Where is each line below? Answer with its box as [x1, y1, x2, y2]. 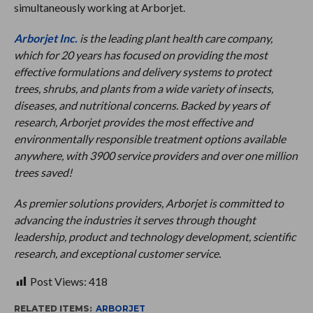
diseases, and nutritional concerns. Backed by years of [13, 98, 269, 112]
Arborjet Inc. [13, 31, 78, 45]
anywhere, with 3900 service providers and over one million [13, 148, 298, 162]
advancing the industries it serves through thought [13, 212, 256, 226]
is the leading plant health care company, [77, 31, 272, 45]
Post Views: [29, 274, 87, 288]
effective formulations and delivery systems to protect [13, 64, 272, 78]
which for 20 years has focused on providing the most [13, 48, 268, 61]
